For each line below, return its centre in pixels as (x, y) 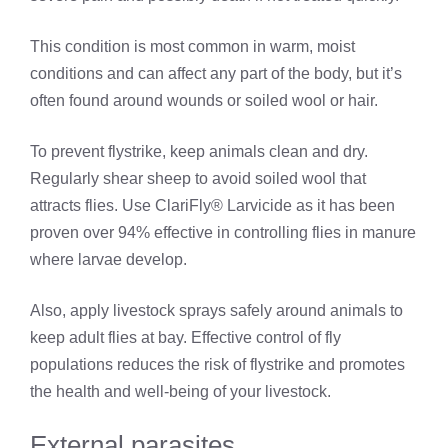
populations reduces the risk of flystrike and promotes (217, 365)
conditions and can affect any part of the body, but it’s (216, 74)
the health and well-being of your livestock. (180, 392)
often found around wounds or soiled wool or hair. (204, 101)
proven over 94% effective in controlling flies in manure (223, 233)
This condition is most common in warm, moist (192, 47)
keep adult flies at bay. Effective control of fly (185, 338)
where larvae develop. (108, 260)
